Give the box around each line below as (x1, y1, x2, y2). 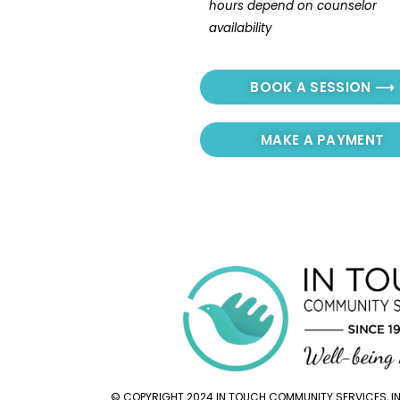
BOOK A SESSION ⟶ (250, 78, 396, 97)
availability (209, 20, 272, 37)
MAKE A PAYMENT (261, 130, 385, 150)
